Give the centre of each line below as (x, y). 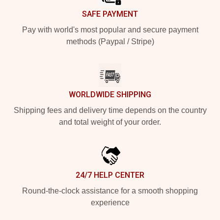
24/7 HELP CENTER (110, 175)
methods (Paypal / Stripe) (110, 41)
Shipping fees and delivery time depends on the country (110, 110)
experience (110, 203)
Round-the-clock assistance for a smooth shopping (110, 191)
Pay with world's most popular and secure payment (110, 30)
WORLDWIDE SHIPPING (110, 95)
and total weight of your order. (110, 122)
